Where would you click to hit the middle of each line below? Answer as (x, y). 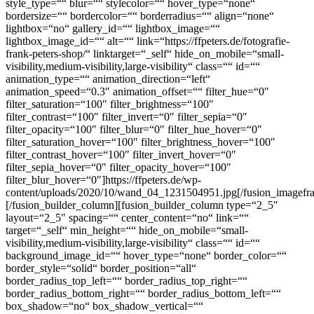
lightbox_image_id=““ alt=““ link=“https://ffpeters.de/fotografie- (148, 41)
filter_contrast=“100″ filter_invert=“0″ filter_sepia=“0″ (127, 117)
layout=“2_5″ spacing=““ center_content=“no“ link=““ (127, 218)
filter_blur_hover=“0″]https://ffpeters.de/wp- (103, 180)
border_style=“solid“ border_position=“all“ (101, 268)
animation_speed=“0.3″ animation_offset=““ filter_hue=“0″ (137, 92)
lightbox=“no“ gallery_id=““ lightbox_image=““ (113, 29)
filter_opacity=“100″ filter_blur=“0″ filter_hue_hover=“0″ (134, 130)
